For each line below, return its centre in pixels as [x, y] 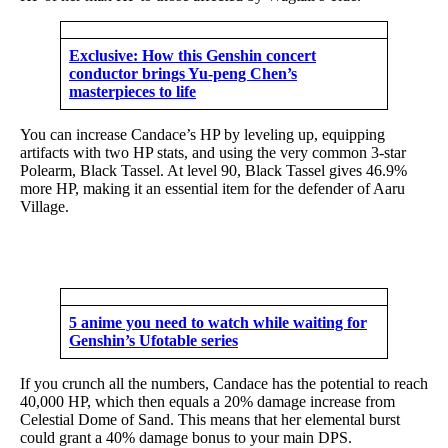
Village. [44, 206]
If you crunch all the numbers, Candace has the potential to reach [224, 383]
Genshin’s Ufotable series [153, 340]
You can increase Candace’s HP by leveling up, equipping [202, 134]
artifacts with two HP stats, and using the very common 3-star [213, 152]
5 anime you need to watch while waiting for [218, 322]
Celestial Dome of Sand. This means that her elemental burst [210, 419]
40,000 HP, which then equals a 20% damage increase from [207, 401]
